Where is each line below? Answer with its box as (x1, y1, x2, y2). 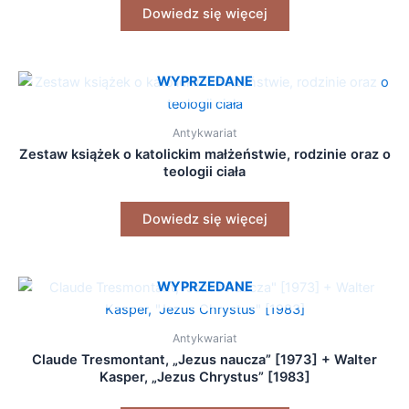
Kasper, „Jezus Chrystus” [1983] (99, 368, 310, 385)
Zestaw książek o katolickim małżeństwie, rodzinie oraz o (18, 146, 391, 163)
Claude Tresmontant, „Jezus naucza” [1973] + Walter (32, 351, 377, 368)
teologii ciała (163, 163, 246, 181)
